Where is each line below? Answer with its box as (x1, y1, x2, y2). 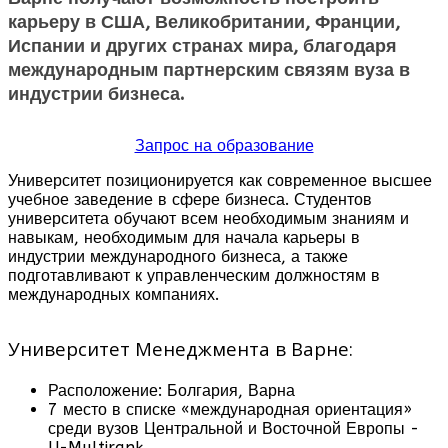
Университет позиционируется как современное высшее (8, 170, 432, 190)
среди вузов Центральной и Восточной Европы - (48, 418, 419, 438)
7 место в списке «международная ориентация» (48, 399, 412, 419)
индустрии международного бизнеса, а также (8, 246, 348, 266)
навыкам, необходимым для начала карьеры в (8, 227, 360, 247)
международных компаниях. (8, 284, 219, 304)
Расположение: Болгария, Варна (48, 380, 295, 400)
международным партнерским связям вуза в (8, 58, 410, 81)
